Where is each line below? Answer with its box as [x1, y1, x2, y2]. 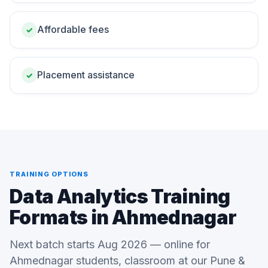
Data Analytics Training [10, 185, 230, 208]
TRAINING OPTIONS [10, 170, 89, 178]
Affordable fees [37, 23, 109, 35]
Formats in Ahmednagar [10, 206, 237, 229]
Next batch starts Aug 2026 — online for [10, 238, 210, 251]
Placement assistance [37, 69, 135, 81]
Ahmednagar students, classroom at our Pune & [10, 254, 245, 267]
